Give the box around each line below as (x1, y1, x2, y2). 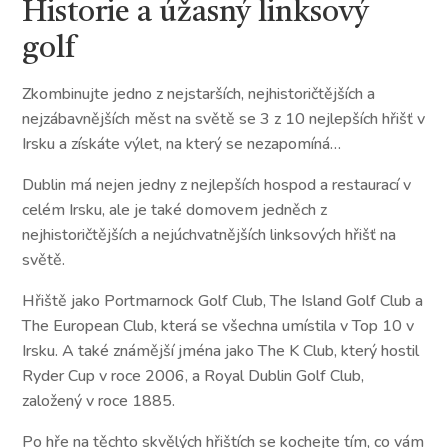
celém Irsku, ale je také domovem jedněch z (22, 198, 328, 221)
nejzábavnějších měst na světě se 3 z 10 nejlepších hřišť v (22, 107, 426, 130)
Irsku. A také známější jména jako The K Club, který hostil (22, 339, 420, 362)
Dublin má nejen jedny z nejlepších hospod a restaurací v (22, 173, 412, 196)
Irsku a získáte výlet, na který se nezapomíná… (22, 132, 342, 155)
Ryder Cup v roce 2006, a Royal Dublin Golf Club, (22, 364, 365, 387)
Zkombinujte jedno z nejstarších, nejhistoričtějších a (22, 82, 376, 105)
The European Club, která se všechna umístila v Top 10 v (22, 314, 415, 337)
